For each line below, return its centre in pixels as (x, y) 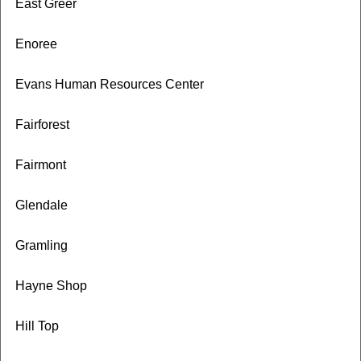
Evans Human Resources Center (109, 84)
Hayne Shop (51, 286)
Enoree (36, 44)
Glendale (41, 205)
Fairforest (42, 124)
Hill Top (37, 326)
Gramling (41, 245)
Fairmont (40, 165)
